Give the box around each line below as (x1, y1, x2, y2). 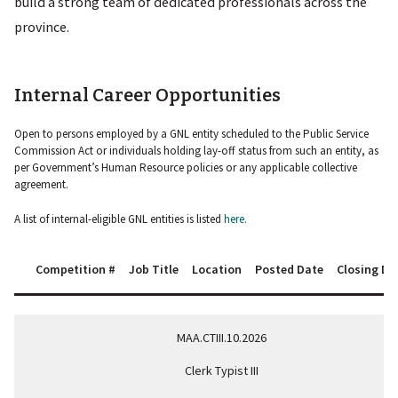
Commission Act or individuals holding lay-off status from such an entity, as (14, 143, 378, 159)
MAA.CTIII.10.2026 (177, 329, 267, 346)
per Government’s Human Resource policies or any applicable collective (14, 160, 357, 176)
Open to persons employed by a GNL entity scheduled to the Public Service (14, 126, 369, 142)
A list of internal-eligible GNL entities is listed (14, 211, 224, 227)
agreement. (14, 177, 68, 193)
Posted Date (255, 260, 323, 277)
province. (14, 17, 72, 36)
